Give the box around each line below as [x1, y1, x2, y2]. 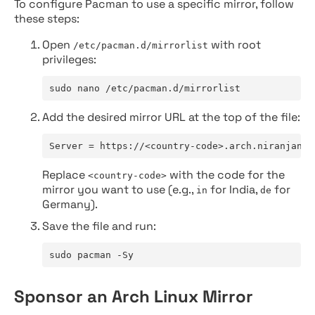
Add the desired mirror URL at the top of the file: [42, 110, 300, 124]
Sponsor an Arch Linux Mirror [14, 285, 253, 307]
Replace [42, 167, 88, 182]
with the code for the [167, 167, 285, 182]
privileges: [42, 52, 96, 67]
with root [208, 37, 261, 52]
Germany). [42, 197, 98, 212]
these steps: [14, 11, 79, 26]
